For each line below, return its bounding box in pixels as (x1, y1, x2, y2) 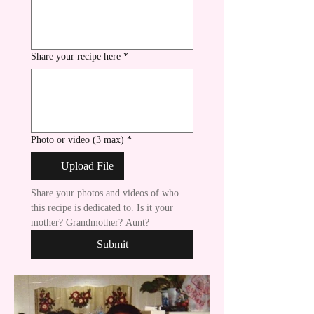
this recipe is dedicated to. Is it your (31, 203, 173, 213)
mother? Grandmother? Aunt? (31, 217, 149, 228)
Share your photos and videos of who (31, 188, 179, 198)
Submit (96, 238, 128, 250)
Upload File (61, 160, 114, 172)
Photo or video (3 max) (31, 135, 124, 145)
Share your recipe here (31, 51, 121, 62)
